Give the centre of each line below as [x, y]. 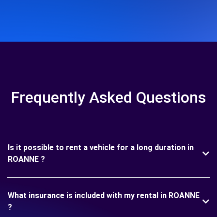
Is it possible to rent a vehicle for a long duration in [101, 147]
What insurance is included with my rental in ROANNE [104, 195]
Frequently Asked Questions [108, 97]
